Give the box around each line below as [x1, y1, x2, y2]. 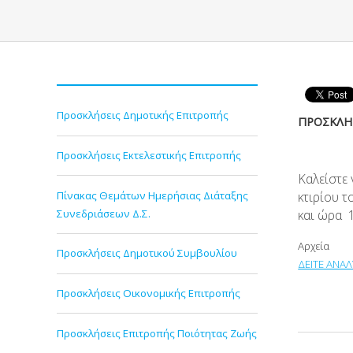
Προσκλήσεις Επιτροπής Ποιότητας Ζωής [57, 325, 257, 340]
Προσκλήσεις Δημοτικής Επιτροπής [57, 108, 229, 123]
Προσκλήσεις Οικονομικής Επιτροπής [57, 285, 240, 300]
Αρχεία [298, 239, 330, 254]
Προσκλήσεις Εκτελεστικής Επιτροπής [57, 147, 241, 162]
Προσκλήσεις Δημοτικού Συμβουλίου [57, 246, 237, 261]
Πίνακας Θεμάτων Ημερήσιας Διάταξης [57, 188, 248, 203]
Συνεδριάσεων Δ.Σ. [57, 206, 150, 221]
